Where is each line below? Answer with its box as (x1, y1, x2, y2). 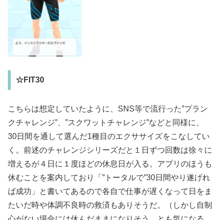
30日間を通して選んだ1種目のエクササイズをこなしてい (8, 132, 210, 141)
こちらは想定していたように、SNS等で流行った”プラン (8, 105, 208, 113)
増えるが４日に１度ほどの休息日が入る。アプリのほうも (8, 160, 212, 168)
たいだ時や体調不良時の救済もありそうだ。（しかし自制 (8, 201, 212, 210)
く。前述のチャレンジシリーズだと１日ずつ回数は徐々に (8, 146, 212, 155)
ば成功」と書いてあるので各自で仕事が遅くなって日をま (8, 187, 212, 196)
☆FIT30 (15, 75, 44, 84)
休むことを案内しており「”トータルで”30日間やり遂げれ (8, 173, 210, 182)
